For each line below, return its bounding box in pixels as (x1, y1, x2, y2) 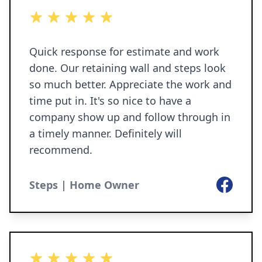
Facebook (216, 177, 258, 189)
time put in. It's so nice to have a (29, 94, 191, 108)
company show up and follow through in (29, 110, 230, 124)
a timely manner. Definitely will (29, 126, 182, 140)
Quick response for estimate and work (29, 44, 219, 58)
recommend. (29, 143, 92, 157)
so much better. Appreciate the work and (29, 77, 232, 91)
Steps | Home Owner (29, 178, 139, 192)
